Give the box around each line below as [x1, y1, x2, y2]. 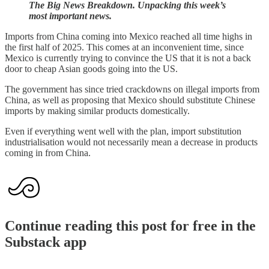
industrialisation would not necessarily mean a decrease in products [5, 136, 258, 147]
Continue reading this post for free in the [5, 218, 256, 234]
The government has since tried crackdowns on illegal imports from [5, 83, 259, 94]
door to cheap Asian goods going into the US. [5, 63, 178, 74]
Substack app [5, 234, 86, 250]
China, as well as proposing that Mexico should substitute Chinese [5, 94, 255, 105]
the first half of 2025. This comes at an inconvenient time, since [5, 41, 244, 52]
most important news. [29, 10, 112, 21]
